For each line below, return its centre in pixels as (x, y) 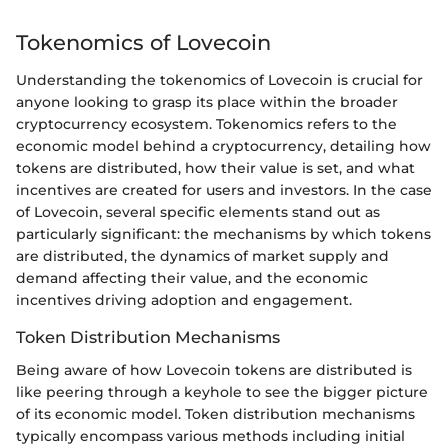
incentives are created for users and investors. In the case (224, 190)
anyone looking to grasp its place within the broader (207, 102)
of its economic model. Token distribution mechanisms (215, 413)
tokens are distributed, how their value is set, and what (215, 168)
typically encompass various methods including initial (210, 435)
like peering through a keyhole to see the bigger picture (222, 391)
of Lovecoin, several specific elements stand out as (198, 212)
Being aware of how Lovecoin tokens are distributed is (214, 369)
